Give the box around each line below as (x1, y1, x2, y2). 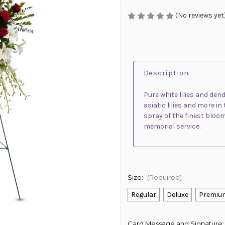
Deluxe (166, 190, 188, 199)
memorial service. (143, 122, 200, 131)
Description (143, 68, 189, 78)
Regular (131, 190, 156, 199)
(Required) (147, 173, 182, 182)
